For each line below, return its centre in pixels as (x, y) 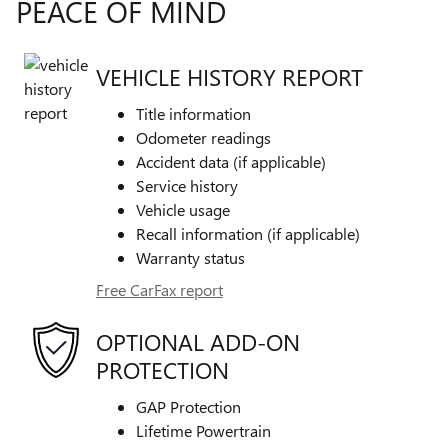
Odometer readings (203, 137)
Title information (193, 113)
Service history (187, 185)
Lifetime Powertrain (203, 430)
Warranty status (190, 257)
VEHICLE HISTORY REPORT (229, 76)
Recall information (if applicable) (248, 233)
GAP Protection (188, 406)
